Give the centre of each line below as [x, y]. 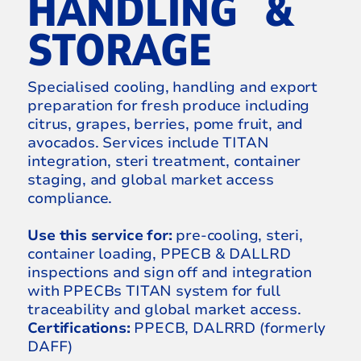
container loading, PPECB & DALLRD [159, 253]
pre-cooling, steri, [237, 235]
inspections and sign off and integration [170, 272]
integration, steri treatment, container [164, 161]
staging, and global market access [151, 179]
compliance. [70, 198]
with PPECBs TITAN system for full [154, 290]
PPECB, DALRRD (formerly [228, 328]
